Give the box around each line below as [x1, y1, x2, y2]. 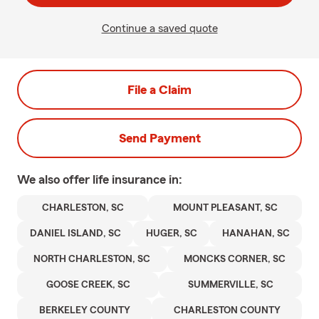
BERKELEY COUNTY [38, 305, 130, 315]
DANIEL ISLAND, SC [29, 229, 121, 239]
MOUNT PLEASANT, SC [172, 203, 278, 213]
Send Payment [118, 132, 201, 145]
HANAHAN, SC [221, 229, 290, 239]
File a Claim [127, 83, 192, 96]
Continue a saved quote [101, 23, 218, 34]
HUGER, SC [145, 229, 197, 239]
